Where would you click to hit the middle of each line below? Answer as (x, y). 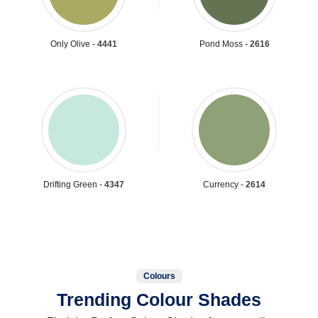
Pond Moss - (224, 44)
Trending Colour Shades (159, 299)
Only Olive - (74, 44)
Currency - (224, 184)
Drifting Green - (74, 184)
